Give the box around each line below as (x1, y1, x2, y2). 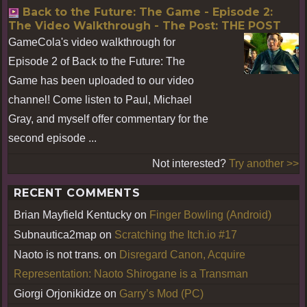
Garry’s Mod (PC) (119, 287, 204, 299)
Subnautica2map (14, 228, 97, 241)
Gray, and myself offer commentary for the (8, 112, 208, 125)
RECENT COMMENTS (14, 186, 140, 199)
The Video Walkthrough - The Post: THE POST (8, 19, 281, 32)
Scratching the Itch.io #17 (114, 228, 237, 241)
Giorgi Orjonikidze (14, 287, 101, 299)
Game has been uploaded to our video (8, 74, 194, 86)
